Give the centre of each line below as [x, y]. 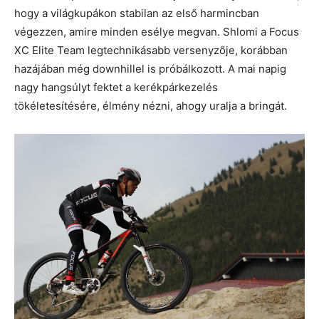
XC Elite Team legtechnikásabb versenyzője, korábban [151, 51]
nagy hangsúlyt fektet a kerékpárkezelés [116, 88]
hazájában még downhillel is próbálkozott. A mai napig [150, 69]
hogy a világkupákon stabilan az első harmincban [137, 14]
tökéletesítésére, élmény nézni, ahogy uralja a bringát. [151, 106]
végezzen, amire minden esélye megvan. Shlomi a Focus [157, 32]
